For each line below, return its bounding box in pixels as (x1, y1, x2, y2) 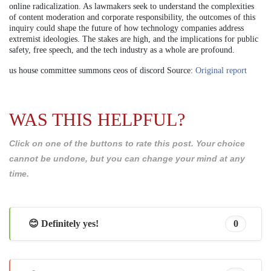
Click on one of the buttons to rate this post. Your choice (9, 138, 245, 148)
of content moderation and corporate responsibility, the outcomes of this (9, 12, 255, 22)
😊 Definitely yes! (28, 218, 99, 229)
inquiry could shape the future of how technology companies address (9, 23, 244, 33)
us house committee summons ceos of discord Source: (9, 65, 195, 75)
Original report (195, 65, 247, 75)
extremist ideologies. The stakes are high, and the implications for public (9, 34, 258, 44)
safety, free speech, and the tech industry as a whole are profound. (9, 45, 235, 54)
